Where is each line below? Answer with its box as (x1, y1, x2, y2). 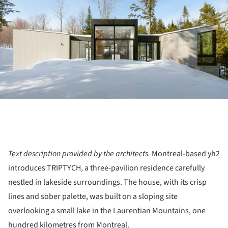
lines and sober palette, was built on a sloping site (8, 191, 178, 203)
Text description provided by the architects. (8, 148, 152, 160)
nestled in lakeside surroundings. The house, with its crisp (8, 177, 207, 188)
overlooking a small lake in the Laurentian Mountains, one (8, 205, 206, 217)
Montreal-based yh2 (152, 148, 220, 160)
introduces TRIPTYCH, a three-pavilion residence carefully (8, 162, 205, 174)
